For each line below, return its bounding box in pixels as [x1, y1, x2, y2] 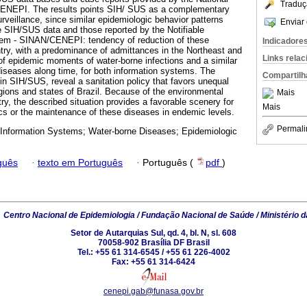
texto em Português [38, 157, 123, 168]
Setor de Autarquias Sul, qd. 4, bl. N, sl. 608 [71, 228, 236, 238]
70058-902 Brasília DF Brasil [97, 237, 210, 247]
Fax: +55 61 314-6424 [112, 256, 195, 267]
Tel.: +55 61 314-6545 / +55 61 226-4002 [77, 247, 230, 257]
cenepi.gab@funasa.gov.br [103, 286, 204, 296]
